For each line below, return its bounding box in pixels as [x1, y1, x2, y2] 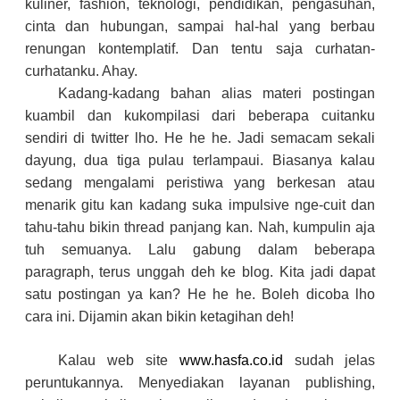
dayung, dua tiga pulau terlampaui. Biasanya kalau [24, 153, 376, 168]
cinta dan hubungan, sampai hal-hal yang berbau [24, 19, 376, 34]
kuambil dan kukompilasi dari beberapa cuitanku [24, 108, 376, 123]
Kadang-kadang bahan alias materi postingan [58, 86, 376, 101]
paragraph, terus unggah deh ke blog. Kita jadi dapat [24, 264, 376, 279]
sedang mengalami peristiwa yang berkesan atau [24, 175, 376, 190]
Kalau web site [58, 353, 179, 368]
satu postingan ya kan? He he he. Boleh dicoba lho [24, 287, 376, 302]
